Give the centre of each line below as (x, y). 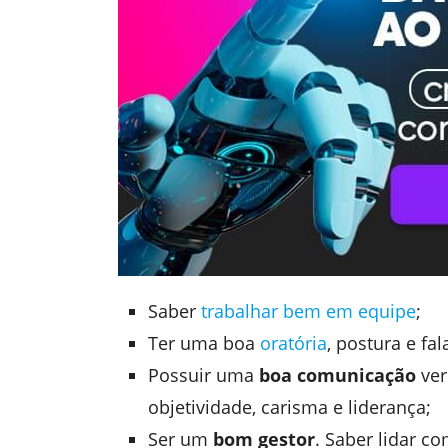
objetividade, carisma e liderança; (290, 406)
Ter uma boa (204, 342)
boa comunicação (338, 374)
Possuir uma (204, 374)
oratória (294, 342)
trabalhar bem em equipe (309, 310)
